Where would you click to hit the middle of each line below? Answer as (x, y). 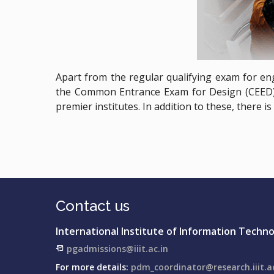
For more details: (92, 267)
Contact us (93, 206)
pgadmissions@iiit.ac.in (117, 248)
